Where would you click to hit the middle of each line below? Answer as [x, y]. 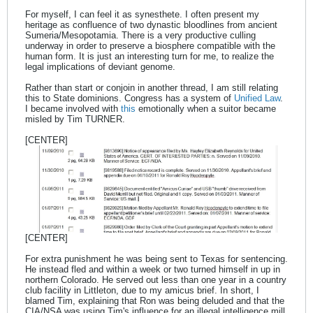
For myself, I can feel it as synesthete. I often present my [142, 15]
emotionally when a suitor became [206, 109]
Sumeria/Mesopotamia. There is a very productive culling [140, 36]
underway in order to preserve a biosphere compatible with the [150, 46]
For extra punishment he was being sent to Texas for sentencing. [156, 259]
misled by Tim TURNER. [75, 119]
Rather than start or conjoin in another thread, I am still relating [152, 88]
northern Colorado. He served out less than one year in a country [156, 280]
